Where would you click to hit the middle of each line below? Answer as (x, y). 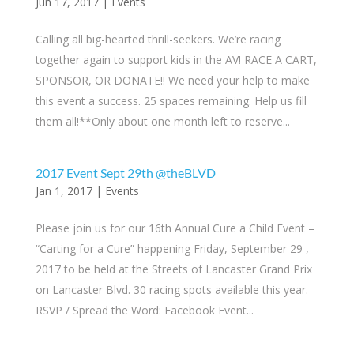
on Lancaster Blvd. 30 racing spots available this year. (171, 290)
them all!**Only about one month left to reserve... (162, 121)
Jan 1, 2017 (64, 191)
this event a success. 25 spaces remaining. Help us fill (171, 101)
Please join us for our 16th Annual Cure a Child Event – (175, 228)
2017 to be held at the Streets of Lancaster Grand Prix (173, 269)
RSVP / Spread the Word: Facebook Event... (144, 310)
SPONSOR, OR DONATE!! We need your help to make (172, 80)
